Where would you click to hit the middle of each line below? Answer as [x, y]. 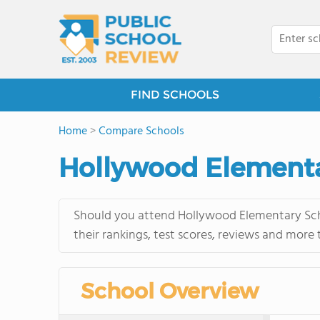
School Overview [170, 291]
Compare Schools [141, 131]
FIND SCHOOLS [175, 95]
